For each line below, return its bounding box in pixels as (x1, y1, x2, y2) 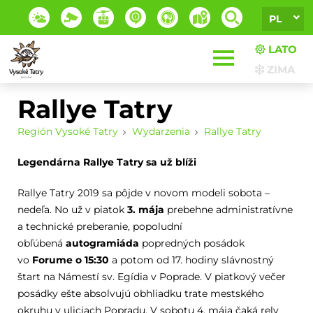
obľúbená (17, 237, 66, 249)
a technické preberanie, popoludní (17, 220, 182, 233)
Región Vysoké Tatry (17, 125, 118, 138)
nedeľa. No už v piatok (17, 203, 127, 216)
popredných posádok (138, 237, 245, 249)
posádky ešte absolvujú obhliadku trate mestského (17, 287, 264, 300)
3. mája (126, 203, 164, 216)
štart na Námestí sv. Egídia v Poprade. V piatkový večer (17, 270, 286, 283)
